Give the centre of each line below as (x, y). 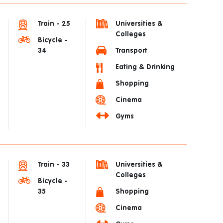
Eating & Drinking (145, 67)
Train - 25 (54, 24)
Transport (131, 51)
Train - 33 (54, 165)
